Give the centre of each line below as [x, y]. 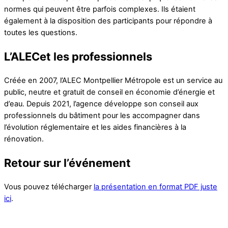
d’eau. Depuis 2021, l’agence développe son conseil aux [101, 104]
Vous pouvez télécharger [49, 187]
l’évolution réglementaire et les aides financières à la [95, 127]
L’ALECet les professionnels [78, 56]
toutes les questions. [41, 32]
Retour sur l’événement [67, 163]
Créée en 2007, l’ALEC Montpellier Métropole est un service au [113, 81]
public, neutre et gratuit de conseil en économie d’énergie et [109, 92]
